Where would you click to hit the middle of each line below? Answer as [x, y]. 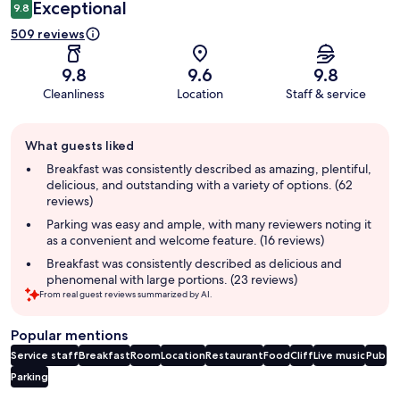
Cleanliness [74, 94]
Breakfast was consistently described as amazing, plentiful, [209, 169]
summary [40, 167]
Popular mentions [69, 336]
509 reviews [48, 34]
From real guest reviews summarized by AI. [126, 295]
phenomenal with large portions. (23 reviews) [172, 280]
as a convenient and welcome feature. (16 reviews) [185, 241]
